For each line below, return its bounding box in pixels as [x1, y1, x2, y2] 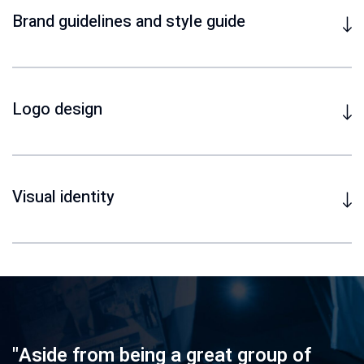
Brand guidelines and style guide [12, 10, 245, 33]
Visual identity [12, 185, 115, 209]
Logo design [12, 97, 102, 121]
